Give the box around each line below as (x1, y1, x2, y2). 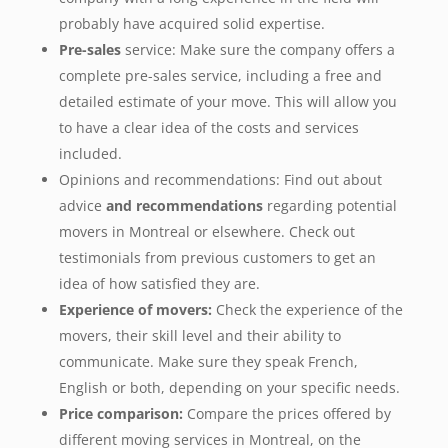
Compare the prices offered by (182, 404, 391, 424)
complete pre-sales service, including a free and (58, 66, 382, 86)
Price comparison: (58, 404, 183, 424)
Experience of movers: (58, 300, 212, 320)
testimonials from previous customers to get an (58, 248, 376, 268)
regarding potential (262, 196, 397, 216)
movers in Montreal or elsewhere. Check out (58, 222, 355, 242)
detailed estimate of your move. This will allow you (58, 92, 397, 112)
